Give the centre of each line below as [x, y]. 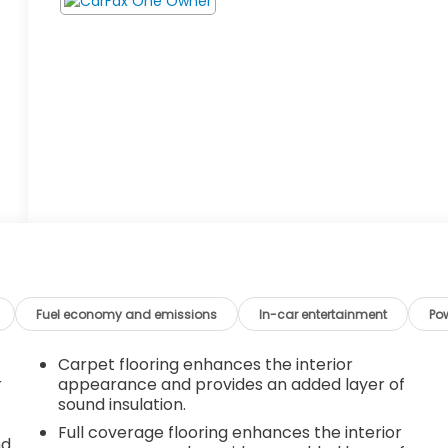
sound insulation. [122, 404]
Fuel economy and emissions [127, 314]
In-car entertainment [323, 314]
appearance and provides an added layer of [232, 384]
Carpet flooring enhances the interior [206, 364]
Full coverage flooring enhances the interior [230, 432]
